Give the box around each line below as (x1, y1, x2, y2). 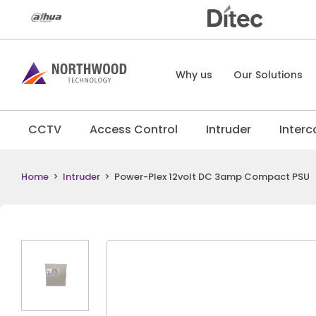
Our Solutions (233, 68, 303, 82)
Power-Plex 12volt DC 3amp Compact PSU (114, 170, 310, 183)
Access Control (89, 121, 178, 138)
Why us (176, 68, 213, 82)
